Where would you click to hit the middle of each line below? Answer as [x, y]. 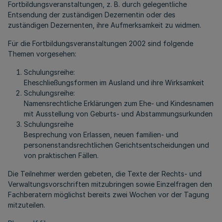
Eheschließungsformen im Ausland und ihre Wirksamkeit [114, 83]
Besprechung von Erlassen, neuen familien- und [101, 135]
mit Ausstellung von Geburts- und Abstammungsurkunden [118, 114]
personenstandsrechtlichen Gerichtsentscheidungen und [116, 145]
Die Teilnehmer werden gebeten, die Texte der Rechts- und [105, 174]
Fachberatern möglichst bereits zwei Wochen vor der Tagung [109, 194]
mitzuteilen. [27, 205]
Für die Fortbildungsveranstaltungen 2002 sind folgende [101, 43]
